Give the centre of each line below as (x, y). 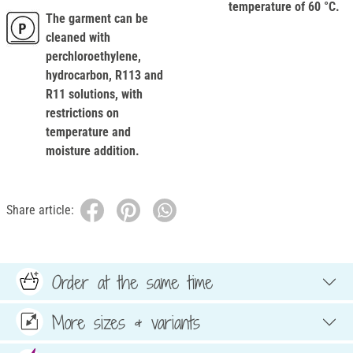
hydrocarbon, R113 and (104, 76)
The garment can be (97, 19)
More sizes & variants (126, 322)
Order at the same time (132, 282)
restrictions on (82, 113)
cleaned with (78, 38)
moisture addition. (93, 151)
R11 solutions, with (94, 95)
